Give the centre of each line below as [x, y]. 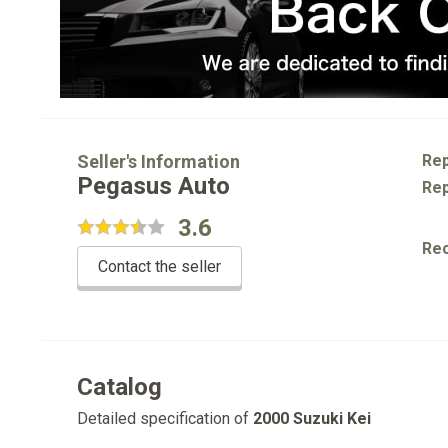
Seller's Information [158, 161]
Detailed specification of [165, 418]
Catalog [119, 387]
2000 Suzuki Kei [312, 418]
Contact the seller [159, 266]
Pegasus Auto [153, 186]
